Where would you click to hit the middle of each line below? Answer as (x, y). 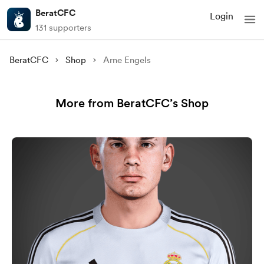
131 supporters (63, 28)
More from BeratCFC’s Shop (132, 103)
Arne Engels (127, 60)
